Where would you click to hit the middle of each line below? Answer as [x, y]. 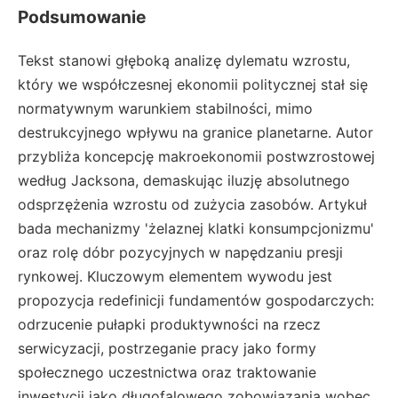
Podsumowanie [82, 17]
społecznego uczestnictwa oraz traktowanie [167, 372]
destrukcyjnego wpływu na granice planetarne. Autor [195, 132]
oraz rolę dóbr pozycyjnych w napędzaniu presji [180, 252]
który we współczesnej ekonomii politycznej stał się [193, 84]
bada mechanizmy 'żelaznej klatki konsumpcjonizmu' [196, 228]
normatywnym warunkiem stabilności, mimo [165, 108]
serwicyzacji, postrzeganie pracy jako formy [167, 348]
